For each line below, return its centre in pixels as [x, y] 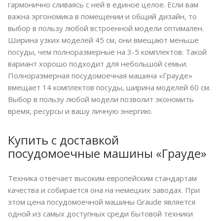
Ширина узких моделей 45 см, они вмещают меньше [103, 40]
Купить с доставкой [63, 140]
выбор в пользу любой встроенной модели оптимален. [106, 28]
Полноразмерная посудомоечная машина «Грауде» [100, 76]
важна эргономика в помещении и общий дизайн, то [102, 17]
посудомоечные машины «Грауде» [107, 153]
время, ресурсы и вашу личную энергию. [80, 111]
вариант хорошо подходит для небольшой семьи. [98, 64]
